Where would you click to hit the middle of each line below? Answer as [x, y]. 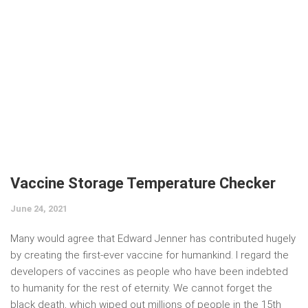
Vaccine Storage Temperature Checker [143, 183]
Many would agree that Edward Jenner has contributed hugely [153, 239]
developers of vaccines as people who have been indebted [149, 272]
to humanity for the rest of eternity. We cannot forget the [141, 288]
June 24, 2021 [39, 209]
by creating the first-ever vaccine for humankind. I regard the [150, 255]
